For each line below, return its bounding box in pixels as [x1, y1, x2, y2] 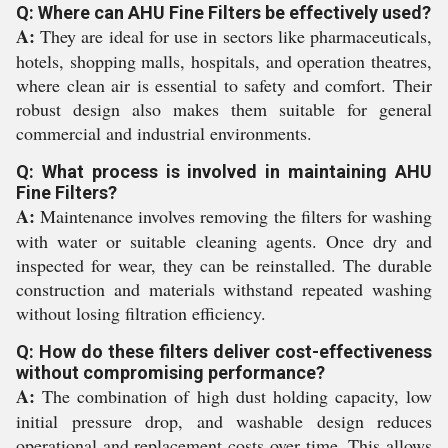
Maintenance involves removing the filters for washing [35, 204, 432, 228]
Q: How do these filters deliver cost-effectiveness [16, 341, 432, 362]
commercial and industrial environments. [16, 121, 312, 145]
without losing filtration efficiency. [16, 301, 266, 325]
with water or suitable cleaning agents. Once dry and [16, 229, 432, 253]
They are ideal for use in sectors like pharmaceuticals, [35, 24, 432, 48]
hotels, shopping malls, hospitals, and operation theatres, [16, 49, 432, 73]
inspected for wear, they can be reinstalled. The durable [16, 253, 432, 277]
